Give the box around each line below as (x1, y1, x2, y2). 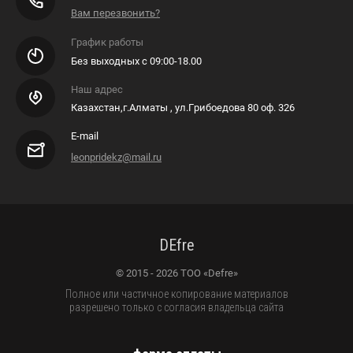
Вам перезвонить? (71, 7, 160, 20)
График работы (71, 36, 143, 49)
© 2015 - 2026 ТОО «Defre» (115, 267, 238, 280)
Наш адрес (71, 84, 123, 96)
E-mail (71, 130, 98, 143)
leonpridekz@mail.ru (71, 151, 162, 164)
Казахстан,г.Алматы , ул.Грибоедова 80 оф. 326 (71, 102, 295, 114)
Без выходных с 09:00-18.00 (71, 55, 202, 68)
